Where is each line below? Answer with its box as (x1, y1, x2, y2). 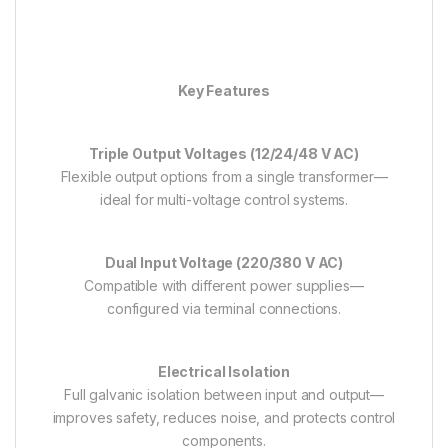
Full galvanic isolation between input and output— (63, 385, 385, 403)
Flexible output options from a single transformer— (60, 167, 388, 185)
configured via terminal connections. (107, 299, 341, 317)
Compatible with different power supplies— (84, 276, 364, 294)
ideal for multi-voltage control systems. (99, 190, 349, 208)
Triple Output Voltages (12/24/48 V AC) (89, 144, 359, 162)
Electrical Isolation (157, 362, 291, 380)
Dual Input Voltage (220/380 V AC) (104, 253, 344, 271)
